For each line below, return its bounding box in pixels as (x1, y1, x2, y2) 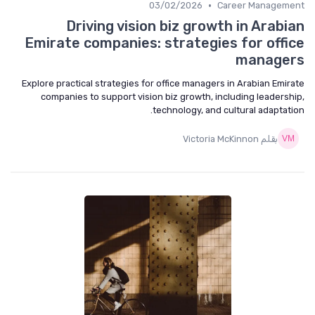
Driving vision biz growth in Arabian (66, 18, 304, 34)
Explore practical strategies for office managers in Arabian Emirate (22, 78, 304, 89)
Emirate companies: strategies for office (25, 34, 304, 51)
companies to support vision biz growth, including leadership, (41, 91, 304, 102)
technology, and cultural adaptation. (153, 105, 304, 115)
